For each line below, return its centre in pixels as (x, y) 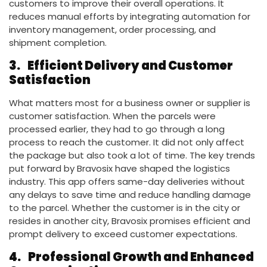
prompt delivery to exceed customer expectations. (123, 234)
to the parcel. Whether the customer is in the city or (125, 207)
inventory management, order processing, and (112, 29)
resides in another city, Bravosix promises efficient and (130, 221)
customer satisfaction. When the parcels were (112, 116)
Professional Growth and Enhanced (141, 257)
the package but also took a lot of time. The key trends (132, 155)
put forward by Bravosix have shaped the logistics (119, 168)
